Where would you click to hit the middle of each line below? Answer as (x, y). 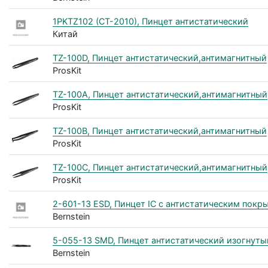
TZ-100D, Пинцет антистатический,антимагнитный (159, 57)
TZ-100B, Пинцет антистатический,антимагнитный (159, 130)
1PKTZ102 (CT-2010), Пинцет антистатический (150, 21)
